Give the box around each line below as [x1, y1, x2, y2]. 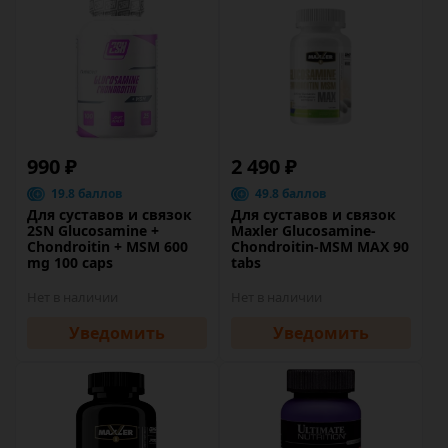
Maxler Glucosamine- [231, 221, 376, 240]
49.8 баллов [255, 185, 327, 202]
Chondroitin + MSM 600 [27, 237, 188, 256]
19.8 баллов [51, 185, 123, 202]
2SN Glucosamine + [27, 221, 159, 240]
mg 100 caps [27, 253, 113, 272]
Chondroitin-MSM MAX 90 [231, 237, 409, 256]
